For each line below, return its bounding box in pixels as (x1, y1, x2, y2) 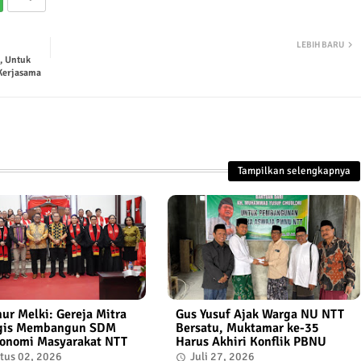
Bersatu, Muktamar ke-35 (175, 320, 319, 337)
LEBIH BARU (296, 39, 344, 50)
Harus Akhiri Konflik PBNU (175, 334, 326, 351)
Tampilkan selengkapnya (237, 164, 351, 177)
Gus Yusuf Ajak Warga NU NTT (175, 306, 344, 323)
